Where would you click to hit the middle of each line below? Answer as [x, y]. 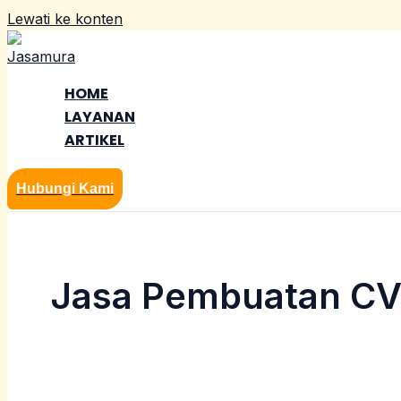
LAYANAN [100, 117]
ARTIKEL [94, 140]
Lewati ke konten [65, 19]
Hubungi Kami [65, 188]
